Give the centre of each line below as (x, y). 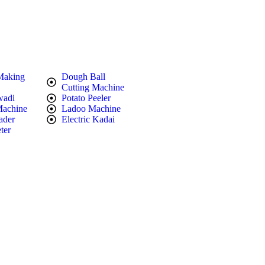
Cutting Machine (93, 87)
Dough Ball (83, 77)
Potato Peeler (86, 98)
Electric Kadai (88, 119)
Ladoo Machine (91, 109)
